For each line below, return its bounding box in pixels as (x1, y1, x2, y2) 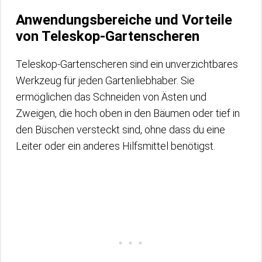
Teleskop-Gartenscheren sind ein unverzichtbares (16, 57, 238, 70)
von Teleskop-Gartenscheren (16, 27, 199, 44)
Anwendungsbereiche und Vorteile (16, 11, 232, 28)
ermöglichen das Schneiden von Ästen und (16, 90, 206, 103)
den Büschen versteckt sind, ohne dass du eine (16, 123, 225, 136)
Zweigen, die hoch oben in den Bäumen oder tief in (16, 106, 240, 119)
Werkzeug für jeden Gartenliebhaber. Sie (16, 74, 195, 87)
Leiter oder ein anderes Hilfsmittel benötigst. (16, 139, 215, 152)
